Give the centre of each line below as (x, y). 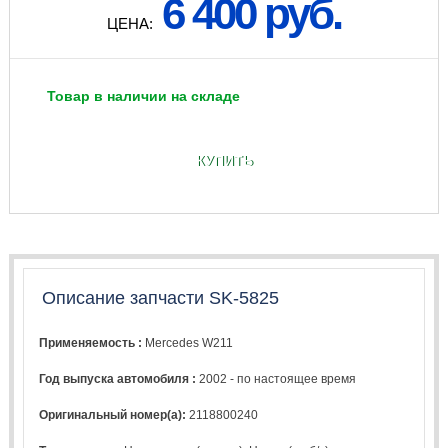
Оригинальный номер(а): (114, 414)
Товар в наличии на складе (143, 96)
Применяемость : (92, 342)
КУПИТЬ (224, 160)
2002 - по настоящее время (278, 378)
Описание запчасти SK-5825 (160, 298)
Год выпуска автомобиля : (119, 378)
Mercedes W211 (189, 342)
